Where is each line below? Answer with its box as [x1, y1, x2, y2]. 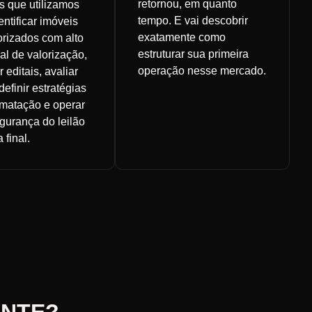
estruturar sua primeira [138, 48, 249, 61]
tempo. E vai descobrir [138, 15, 249, 27]
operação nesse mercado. [138, 65, 267, 77]
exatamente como [138, 31, 226, 44]
